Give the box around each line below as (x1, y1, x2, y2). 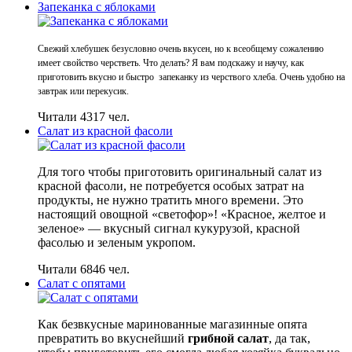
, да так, (269, 332, 310, 346)
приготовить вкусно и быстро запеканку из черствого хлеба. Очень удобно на (38, 71, 345, 83)
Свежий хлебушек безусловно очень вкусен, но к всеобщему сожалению (38, 43, 324, 55)
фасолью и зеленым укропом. (38, 236, 199, 250)
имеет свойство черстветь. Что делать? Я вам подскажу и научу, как (38, 57, 304, 69)
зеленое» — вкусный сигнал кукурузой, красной (38, 222, 300, 236)
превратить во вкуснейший (38, 332, 188, 346)
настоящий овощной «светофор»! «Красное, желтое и (38, 207, 326, 222)
